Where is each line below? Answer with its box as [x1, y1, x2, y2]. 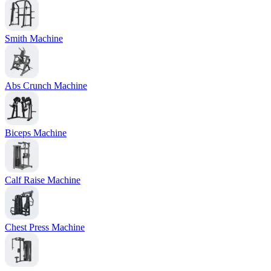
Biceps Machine [5, 127, 67, 138]
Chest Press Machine [5, 221, 85, 232]
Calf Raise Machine [5, 174, 80, 185]
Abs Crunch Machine [5, 80, 87, 91]
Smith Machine [5, 33, 63, 44]
